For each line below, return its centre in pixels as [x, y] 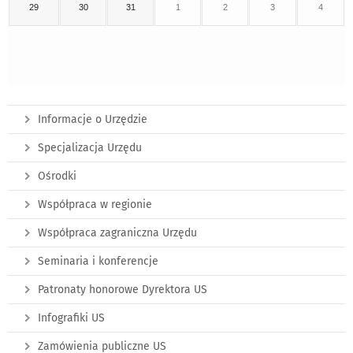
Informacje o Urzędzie [93, 120]
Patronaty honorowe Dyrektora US [123, 290]
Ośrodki [57, 176]
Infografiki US [71, 318]
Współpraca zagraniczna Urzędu [117, 233]
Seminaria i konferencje [98, 262]
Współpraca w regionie [95, 205]
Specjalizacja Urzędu [90, 148]
